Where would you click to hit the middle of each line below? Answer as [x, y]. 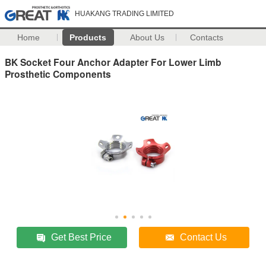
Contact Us [204, 237]
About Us [148, 37]
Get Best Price [82, 237]
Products [88, 37]
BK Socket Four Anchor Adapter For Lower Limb [113, 62]
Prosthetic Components [58, 74]
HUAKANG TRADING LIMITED [124, 14]
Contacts [207, 37]
